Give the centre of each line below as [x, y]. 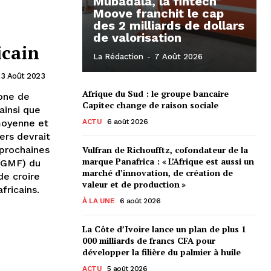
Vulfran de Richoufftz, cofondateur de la [165, 150]
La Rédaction [118, 57]
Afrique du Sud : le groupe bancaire [155, 94]
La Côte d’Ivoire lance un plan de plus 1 [164, 229]
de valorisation [137, 38]
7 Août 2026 [178, 57]
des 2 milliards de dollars [169, 26]
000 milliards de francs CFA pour [149, 241]
